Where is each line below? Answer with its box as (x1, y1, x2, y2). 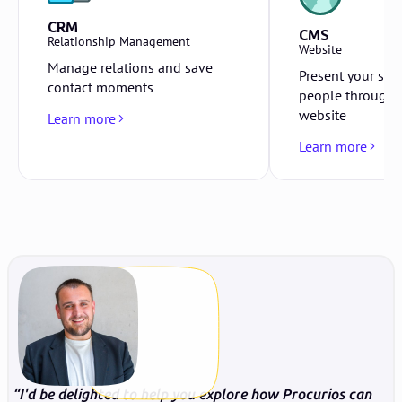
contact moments (48, 77, 153, 96)
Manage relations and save (48, 57, 213, 76)
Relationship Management (48, 32, 190, 49)
